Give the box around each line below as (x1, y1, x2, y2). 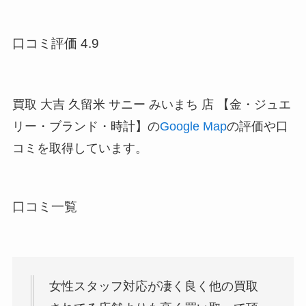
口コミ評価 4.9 (12, 36, 99, 51)
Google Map (159, 120, 227, 134)
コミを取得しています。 (12, 141, 148, 156)
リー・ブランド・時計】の (12, 120, 160, 134)
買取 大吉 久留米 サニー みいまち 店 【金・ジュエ (12, 98, 291, 112)
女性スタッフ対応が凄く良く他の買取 (48, 279, 258, 293)
